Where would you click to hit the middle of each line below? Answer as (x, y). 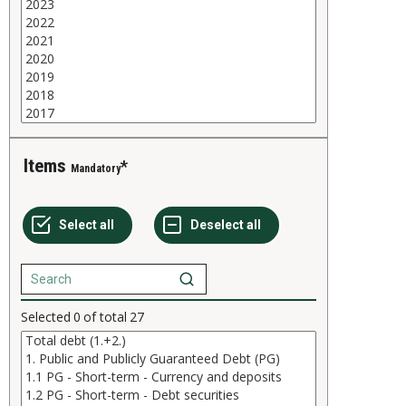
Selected (46, 317)
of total (105, 317)
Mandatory (96, 169)
